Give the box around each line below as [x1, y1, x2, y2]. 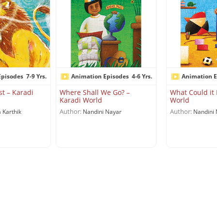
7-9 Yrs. [26, 72, 46, 80]
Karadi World [60, 95, 102, 105]
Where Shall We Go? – [60, 87, 130, 97]
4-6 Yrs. [132, 72, 152, 80]
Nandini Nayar [81, 107, 122, 116]
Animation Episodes [70, 72, 129, 80]
